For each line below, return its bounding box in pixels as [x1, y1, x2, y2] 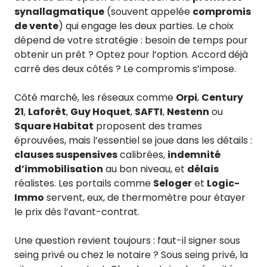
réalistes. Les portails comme [14, 176, 153, 191]
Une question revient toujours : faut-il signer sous [14, 234, 240, 248]
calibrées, [117, 148, 167, 162]
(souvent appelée [104, 5, 193, 19]
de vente [14, 19, 58, 33]
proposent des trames [94, 119, 202, 133]
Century [201, 91, 243, 105]
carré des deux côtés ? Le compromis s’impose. [14, 62, 236, 76]
